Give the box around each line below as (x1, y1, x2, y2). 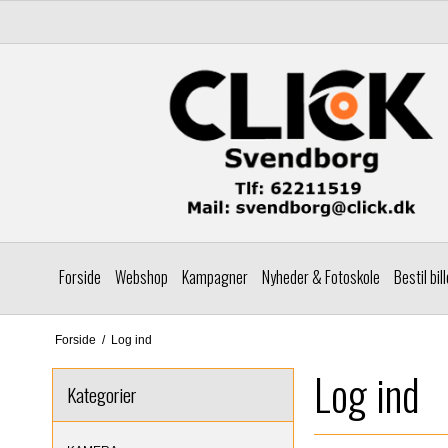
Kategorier (67, 380, 136, 410)
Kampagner (182, 265, 248, 290)
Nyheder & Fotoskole (262, 265, 380, 290)
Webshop (115, 265, 168, 290)
